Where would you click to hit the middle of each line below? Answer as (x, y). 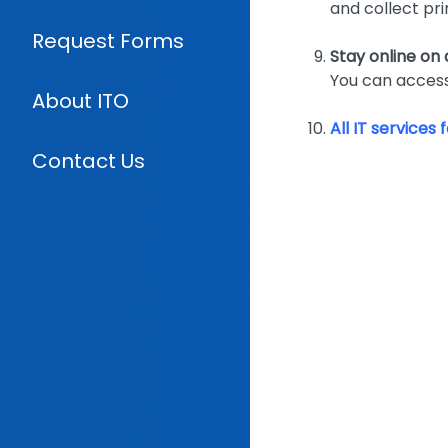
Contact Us (88, 161)
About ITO (80, 101)
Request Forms (107, 41)
